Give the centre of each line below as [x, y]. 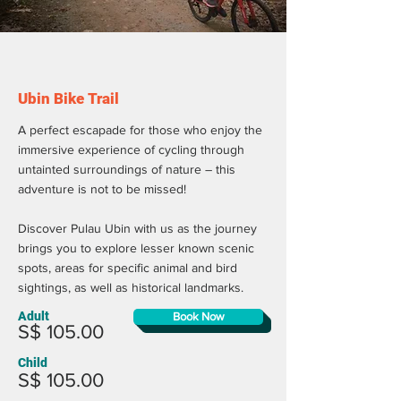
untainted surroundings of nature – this [127, 169]
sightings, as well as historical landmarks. [131, 287]
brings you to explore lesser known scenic [136, 247]
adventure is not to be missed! [102, 188]
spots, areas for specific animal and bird [128, 267]
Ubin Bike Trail [68, 98]
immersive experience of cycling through [131, 149]
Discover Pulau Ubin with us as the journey [137, 228]
